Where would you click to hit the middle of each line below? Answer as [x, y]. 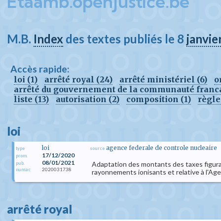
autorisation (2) [88, 99]
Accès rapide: [40, 69]
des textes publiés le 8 [125, 39]
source [97, 148]
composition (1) [159, 99]
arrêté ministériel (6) [163, 79]
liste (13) [31, 99]
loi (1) [26, 79]
